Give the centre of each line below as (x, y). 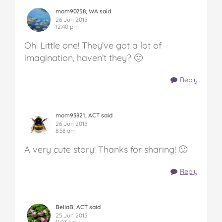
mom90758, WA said (83, 11)
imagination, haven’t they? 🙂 (83, 58)
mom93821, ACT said (84, 115)
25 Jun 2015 (71, 216)
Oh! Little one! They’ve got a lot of (93, 46)
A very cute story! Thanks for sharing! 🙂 (106, 150)
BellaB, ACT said (78, 207)
